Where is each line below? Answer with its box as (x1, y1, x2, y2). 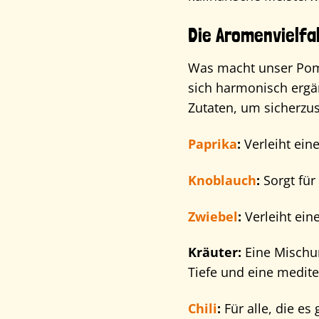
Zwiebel (187, 207, 238, 225)
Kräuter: (187, 244, 241, 261)
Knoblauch (187, 171, 256, 189)
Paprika (187, 135, 237, 152)
